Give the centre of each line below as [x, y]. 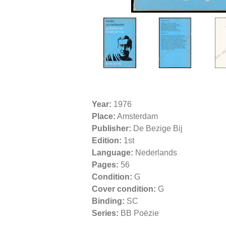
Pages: [105, 164]
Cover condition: [124, 189]
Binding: [109, 201]
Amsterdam [137, 116]
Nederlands [155, 152]
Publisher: [111, 128]
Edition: [107, 140]
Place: [104, 116]
